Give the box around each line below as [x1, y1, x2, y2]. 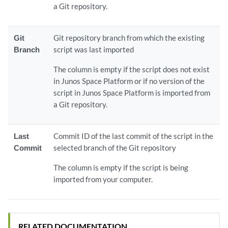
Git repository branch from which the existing [53, 33, 205, 42]
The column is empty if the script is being [53, 163, 189, 172]
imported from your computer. [53, 175, 153, 184]
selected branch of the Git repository [53, 143, 177, 152]
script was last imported [53, 45, 134, 54]
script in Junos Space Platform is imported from [53, 88, 211, 97]
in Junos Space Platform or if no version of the [53, 76, 205, 85]
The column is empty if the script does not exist [53, 65, 210, 74]
